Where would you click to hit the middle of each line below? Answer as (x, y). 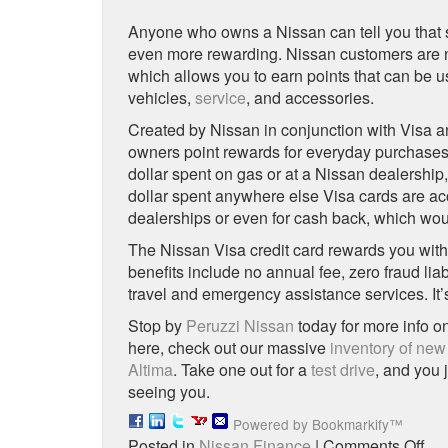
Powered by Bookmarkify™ (318, 424)
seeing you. (169, 392)
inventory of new (388, 348)
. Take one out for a (242, 370)
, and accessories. (310, 98)
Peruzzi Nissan (240, 326)
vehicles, (161, 98)
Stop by (157, 326)
